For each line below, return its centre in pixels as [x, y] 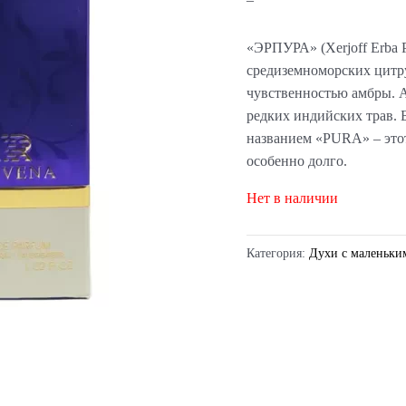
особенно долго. [297, 160]
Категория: [278, 252]
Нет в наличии [292, 198]
